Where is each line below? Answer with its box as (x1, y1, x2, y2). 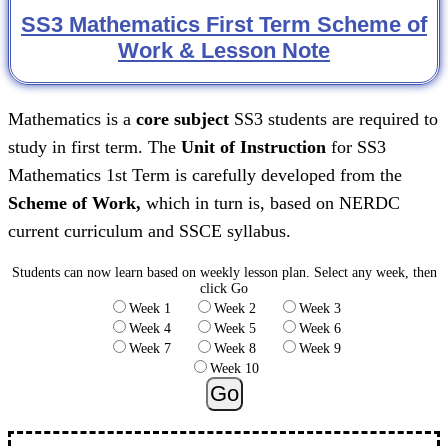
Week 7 (128, 341, 193, 356)
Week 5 (213, 321, 278, 336)
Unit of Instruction (181, 137, 326, 157)
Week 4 (128, 321, 193, 336)
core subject (136, 109, 229, 129)
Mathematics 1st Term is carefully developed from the (8, 165, 402, 185)
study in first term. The (8, 137, 181, 157)
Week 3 (298, 301, 341, 316)
